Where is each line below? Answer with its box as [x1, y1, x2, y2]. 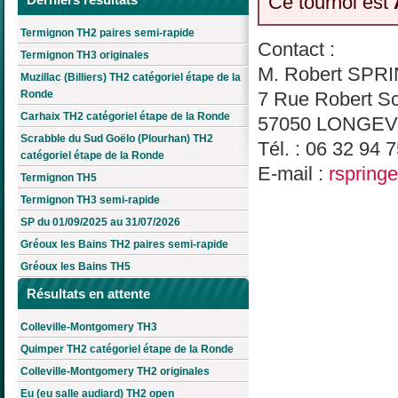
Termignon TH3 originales [20, 49, 149, 62]
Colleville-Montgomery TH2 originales [20, 364, 210, 378]
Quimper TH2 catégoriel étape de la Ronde [20, 342, 234, 355]
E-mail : [258, 163, 329, 186]
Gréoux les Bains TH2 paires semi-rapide [20, 238, 228, 251]
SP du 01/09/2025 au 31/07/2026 [20, 216, 180, 229]
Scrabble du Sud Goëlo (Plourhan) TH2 [20, 132, 213, 146]
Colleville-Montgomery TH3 [20, 320, 157, 333]
